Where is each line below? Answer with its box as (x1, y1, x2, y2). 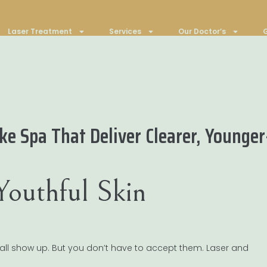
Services (108, 26, 141, 36)
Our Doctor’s (178, 26, 226, 36)
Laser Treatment (7, 26, 72, 36)
